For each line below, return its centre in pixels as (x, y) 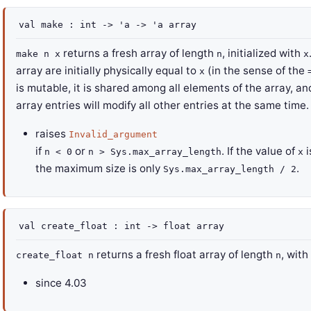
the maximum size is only (99, 168)
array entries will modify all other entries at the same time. (162, 105)
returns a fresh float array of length (185, 254)
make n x (38, 54)
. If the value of (260, 151)
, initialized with (263, 53)
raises (51, 134)
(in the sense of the (256, 70)
